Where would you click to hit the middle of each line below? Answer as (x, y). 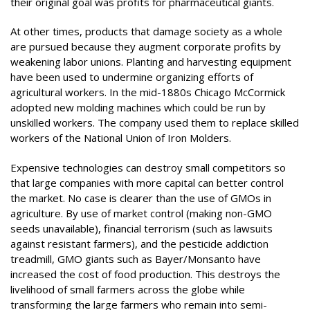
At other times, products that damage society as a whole (146, 31)
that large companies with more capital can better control (147, 182)
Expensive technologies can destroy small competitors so (148, 167)
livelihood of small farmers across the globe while (128, 289)
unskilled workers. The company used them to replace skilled (155, 122)
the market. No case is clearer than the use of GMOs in (141, 198)
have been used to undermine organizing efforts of (132, 77)
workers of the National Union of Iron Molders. (121, 138)
